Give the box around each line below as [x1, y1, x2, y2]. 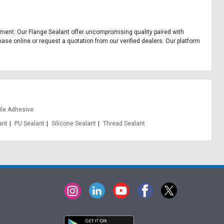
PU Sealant [14, 120, 44, 127]
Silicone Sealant [51, 120, 96, 127]
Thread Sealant [102, 120, 145, 127]
